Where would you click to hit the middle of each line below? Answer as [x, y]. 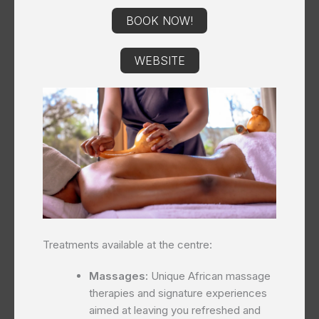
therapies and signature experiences [178, 293]
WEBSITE [159, 61]
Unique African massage [209, 276]
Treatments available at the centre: [127, 245]
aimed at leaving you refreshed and [175, 310]
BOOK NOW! [159, 21]
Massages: [119, 276]
